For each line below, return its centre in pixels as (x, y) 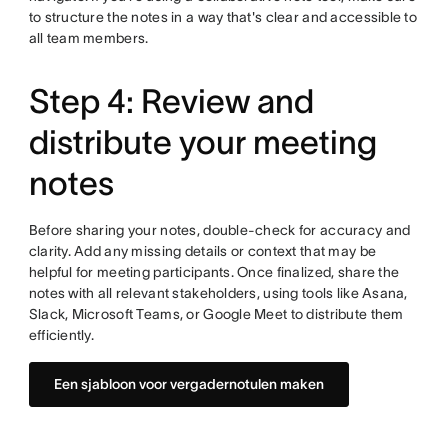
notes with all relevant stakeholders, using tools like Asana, (218, 293)
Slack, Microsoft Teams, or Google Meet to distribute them (216, 314)
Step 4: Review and (171, 102)
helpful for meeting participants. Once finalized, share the (214, 272)
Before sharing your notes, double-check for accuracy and (219, 230)
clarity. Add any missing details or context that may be (202, 251)
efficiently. (61, 335)
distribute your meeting (202, 143)
